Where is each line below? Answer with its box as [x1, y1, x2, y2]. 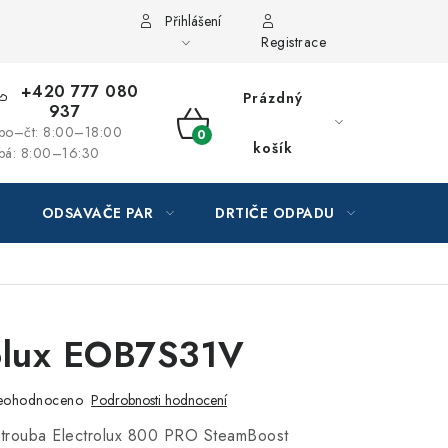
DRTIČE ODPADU [215, 203, 335, 223]
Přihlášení [165, 11, 222, 31]
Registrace [261, 32, 327, 52]
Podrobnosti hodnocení [91, 390, 227, 410]
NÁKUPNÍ [175, 131, 275, 161]
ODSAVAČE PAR [41, 203, 154, 223]
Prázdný [242, 88, 303, 108]
